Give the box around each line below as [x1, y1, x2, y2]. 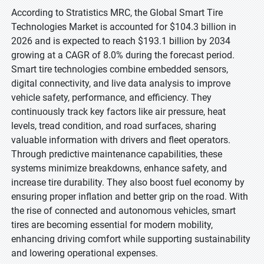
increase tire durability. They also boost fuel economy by [11, 177, 245, 188]
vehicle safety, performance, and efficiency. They [11, 92, 212, 103]
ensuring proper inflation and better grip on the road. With [11, 191, 248, 202]
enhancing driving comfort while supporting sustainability [11, 233, 250, 245]
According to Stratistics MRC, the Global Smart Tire [11, 7, 223, 18]
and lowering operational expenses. [11, 247, 158, 259]
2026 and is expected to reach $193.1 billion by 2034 [11, 35, 230, 47]
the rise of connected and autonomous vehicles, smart [11, 205, 236, 216]
